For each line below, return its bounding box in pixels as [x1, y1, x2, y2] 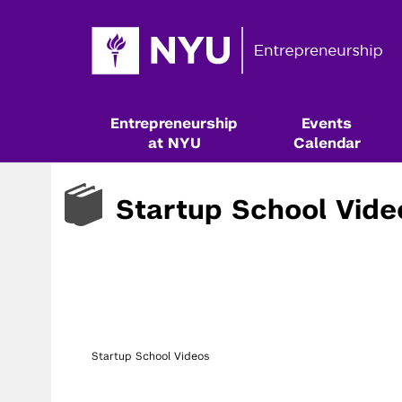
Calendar [293, 136, 361, 151]
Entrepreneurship [110, 117, 238, 131]
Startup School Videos [92, 351, 210, 362]
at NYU [147, 136, 201, 151]
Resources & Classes [79, 378, 315, 400]
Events [301, 117, 352, 131]
